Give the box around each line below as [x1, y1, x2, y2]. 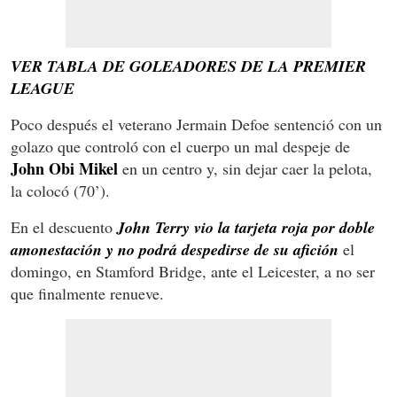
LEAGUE [11, 76, 74, 99]
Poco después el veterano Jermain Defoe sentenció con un [11, 113, 382, 135]
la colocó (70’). [11, 179, 110, 201]
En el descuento [11, 215, 117, 237]
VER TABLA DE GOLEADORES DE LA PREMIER [11, 54, 366, 77]
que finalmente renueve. [11, 282, 164, 304]
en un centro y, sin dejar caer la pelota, [118, 157, 372, 179]
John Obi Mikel [11, 156, 118, 180]
